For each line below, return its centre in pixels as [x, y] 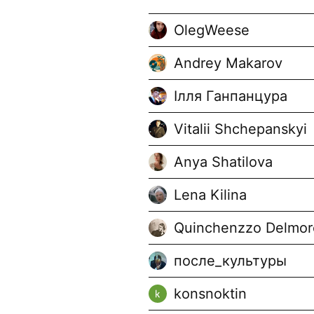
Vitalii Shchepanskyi [240, 129]
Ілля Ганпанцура [231, 96]
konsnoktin [210, 294]
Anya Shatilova [223, 162]
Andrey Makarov [228, 63]
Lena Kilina [210, 195]
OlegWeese [212, 30]
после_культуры [230, 261]
